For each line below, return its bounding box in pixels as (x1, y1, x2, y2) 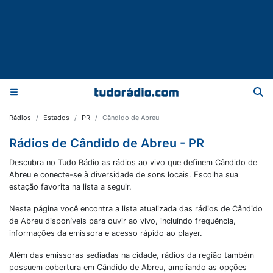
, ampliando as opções (163, 263, 247, 272)
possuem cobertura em (9, 263, 97, 272)
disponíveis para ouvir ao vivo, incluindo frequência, (43, 216, 236, 225)
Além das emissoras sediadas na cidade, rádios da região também (9, 250, 254, 260)
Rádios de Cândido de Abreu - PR (9, 136, 204, 151)
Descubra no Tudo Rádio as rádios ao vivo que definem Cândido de (9, 158, 257, 167)
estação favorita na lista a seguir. (9, 182, 132, 191)
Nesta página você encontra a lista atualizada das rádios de (9, 204, 232, 213)
